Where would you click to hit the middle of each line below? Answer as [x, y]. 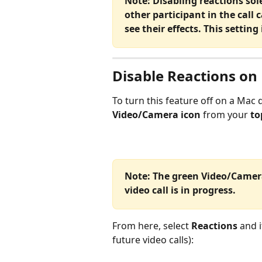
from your [224, 114]
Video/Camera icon [156, 114]
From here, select [152, 226]
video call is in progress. [181, 190]
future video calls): [153, 240]
